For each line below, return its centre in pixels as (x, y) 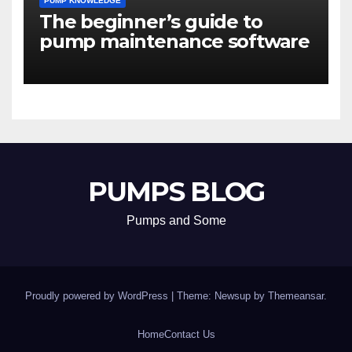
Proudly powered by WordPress (98, 296)
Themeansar (296, 296)
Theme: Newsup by (222, 296)
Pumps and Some (176, 221)
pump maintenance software (174, 42)
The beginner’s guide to (151, 22)
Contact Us (189, 334)
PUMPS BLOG (176, 192)
